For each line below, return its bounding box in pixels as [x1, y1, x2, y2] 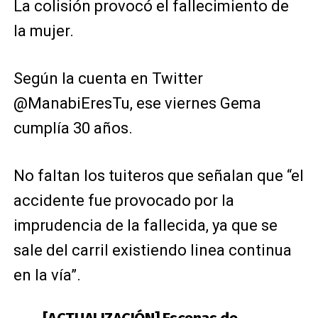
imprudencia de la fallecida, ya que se [13, 216, 278, 234]
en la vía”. [13, 266, 81, 284]
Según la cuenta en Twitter [13, 70, 203, 87]
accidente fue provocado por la [13, 192, 234, 209]
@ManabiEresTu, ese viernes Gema [13, 94, 261, 112]
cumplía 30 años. [13, 119, 133, 137]
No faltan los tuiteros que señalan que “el [13, 167, 304, 185]
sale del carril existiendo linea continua [13, 241, 292, 259]
